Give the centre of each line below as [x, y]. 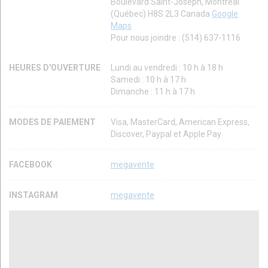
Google [225, 14]
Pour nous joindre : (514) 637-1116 [176, 38]
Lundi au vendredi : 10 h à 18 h [167, 68]
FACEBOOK [31, 165]
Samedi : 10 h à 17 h [148, 80]
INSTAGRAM [33, 195]
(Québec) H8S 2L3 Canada [161, 14]
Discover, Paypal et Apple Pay [166, 134]
